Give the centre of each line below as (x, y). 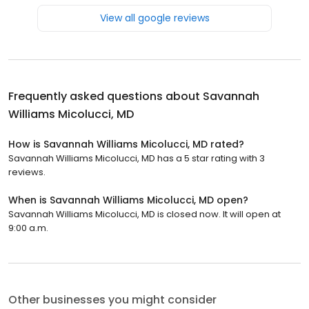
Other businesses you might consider (112, 299)
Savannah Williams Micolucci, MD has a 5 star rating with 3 (137, 158)
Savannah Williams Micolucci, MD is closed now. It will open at (144, 214)
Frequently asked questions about (106, 96)
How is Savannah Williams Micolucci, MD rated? (126, 144)
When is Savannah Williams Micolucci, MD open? (128, 200)
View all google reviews (154, 18)
